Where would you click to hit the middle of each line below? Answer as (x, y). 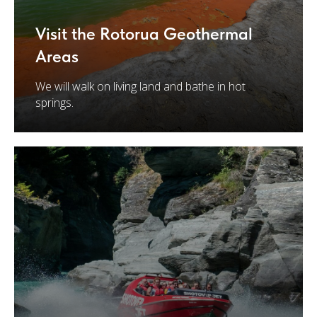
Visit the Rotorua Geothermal (144, 34)
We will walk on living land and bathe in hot (140, 86)
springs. (54, 103)
